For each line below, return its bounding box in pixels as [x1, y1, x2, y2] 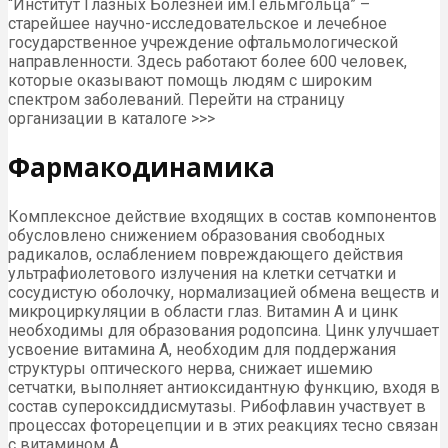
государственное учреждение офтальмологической [8, 32, 398, 52]
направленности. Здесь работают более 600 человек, [8, 51, 407, 71]
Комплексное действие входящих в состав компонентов [8, 207, 437, 227]
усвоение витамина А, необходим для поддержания [8, 340, 396, 360]
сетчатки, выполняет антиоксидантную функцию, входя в [8, 378, 440, 398]
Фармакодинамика [8, 149, 275, 186]
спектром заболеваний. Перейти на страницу [8, 89, 345, 109]
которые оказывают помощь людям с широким [8, 70, 372, 90]
